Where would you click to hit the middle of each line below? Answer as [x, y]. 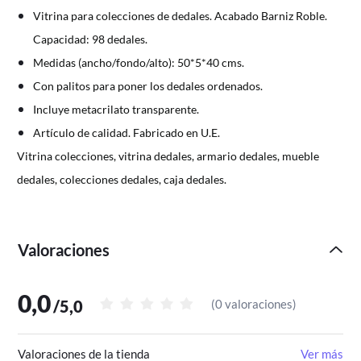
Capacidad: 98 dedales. [91, 39]
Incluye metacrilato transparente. [116, 110]
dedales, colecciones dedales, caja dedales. [122, 180]
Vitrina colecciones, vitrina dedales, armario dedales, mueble [170, 156]
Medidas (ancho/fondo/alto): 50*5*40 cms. [139, 63]
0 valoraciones [254, 303]
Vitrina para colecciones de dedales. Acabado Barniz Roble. [182, 16]
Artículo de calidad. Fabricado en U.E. [127, 133]
